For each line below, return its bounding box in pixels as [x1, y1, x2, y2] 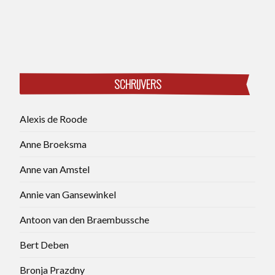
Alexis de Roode [20, 112, 87, 125]
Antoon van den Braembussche [20, 213, 149, 225]
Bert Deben [20, 238, 69, 250]
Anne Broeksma [20, 137, 87, 150]
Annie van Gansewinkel [20, 188, 116, 200]
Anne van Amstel [20, 163, 90, 175]
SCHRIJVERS [114, 76, 161, 93]
